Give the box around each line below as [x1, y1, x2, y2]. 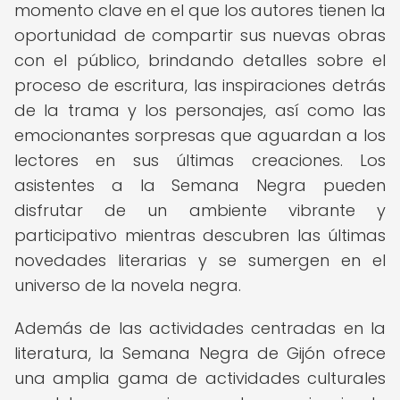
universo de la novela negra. [14, 274, 241, 296]
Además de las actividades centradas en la [14, 317, 386, 339]
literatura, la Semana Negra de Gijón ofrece [14, 342, 386, 364]
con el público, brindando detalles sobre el [14, 49, 386, 71]
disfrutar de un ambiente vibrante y [14, 199, 386, 221]
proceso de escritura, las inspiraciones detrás [14, 74, 386, 96]
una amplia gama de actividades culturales [14, 367, 386, 389]
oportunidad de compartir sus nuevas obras [14, 24, 386, 46]
